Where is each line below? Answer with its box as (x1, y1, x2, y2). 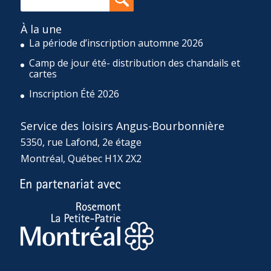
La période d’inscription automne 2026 (28, 36, 203, 50)
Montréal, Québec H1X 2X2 (20, 151, 142, 165)
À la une (20, 21, 62, 36)
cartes (28, 67, 57, 80)
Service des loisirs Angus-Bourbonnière (20, 118, 224, 133)
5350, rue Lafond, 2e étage (20, 135, 142, 149)
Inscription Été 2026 (28, 87, 119, 100)
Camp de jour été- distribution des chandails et (28, 56, 240, 70)
